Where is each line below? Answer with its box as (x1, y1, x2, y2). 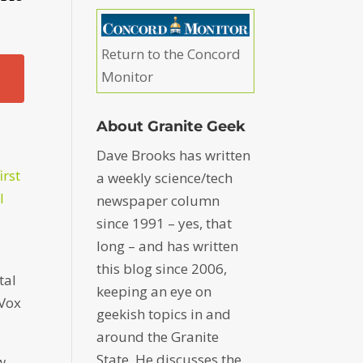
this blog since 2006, (96, 259, 228, 279)
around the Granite (96, 327, 220, 347)
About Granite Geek (96, 117, 246, 136)
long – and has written (96, 237, 239, 256)
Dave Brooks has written (96, 146, 251, 165)
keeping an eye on (96, 282, 212, 301)
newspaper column (96, 191, 220, 211)
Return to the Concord (101, 45, 241, 64)
